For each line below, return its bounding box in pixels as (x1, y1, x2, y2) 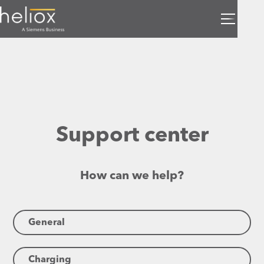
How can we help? (80, 170, 184, 182)
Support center (55, 126, 209, 147)
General (28, 218, 65, 227)
